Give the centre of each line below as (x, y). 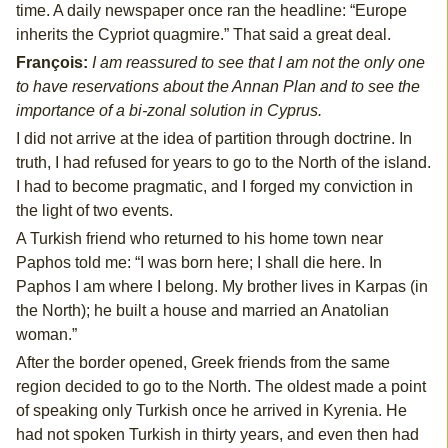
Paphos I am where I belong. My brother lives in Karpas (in (221, 287)
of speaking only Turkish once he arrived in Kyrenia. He (211, 411)
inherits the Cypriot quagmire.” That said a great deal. (203, 35)
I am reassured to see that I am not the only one (258, 63)
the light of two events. (94, 211)
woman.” (46, 335)
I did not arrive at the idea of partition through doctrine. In (213, 139)
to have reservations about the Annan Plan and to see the (217, 87)
